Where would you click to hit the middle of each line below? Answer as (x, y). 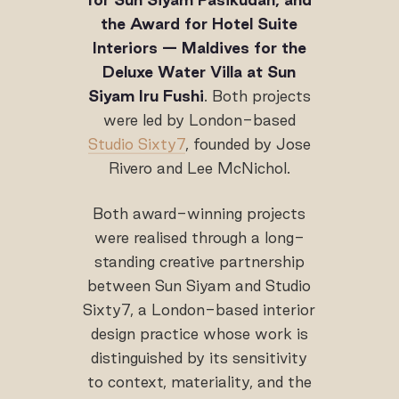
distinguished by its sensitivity (199, 358)
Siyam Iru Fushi (146, 96)
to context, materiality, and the (199, 382)
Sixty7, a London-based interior (199, 309)
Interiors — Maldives (171, 48)
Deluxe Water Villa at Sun (199, 72)
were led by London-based (199, 120)
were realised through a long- (199, 237)
